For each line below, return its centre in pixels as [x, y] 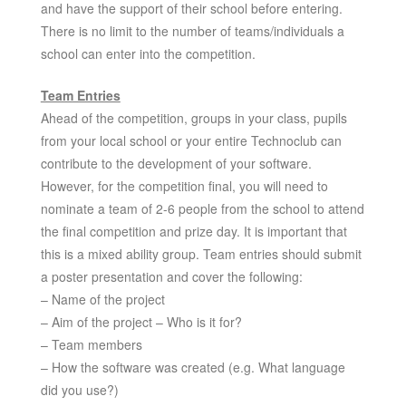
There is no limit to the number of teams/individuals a [192, 30]
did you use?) [79, 389]
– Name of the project [102, 299]
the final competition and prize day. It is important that [193, 231]
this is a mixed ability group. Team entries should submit [201, 253]
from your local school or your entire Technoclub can [191, 140]
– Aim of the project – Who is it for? [141, 321]
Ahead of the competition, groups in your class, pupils [193, 117]
